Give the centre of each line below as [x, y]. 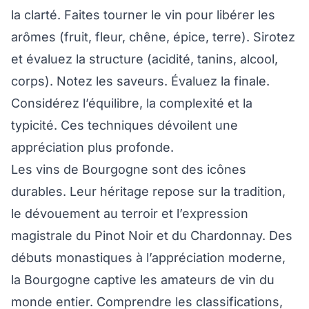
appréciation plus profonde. [92, 148]
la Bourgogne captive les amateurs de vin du [143, 280]
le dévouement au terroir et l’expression [130, 214]
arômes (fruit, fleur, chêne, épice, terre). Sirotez [153, 37]
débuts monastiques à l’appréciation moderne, [148, 258]
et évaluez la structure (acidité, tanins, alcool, [144, 59]
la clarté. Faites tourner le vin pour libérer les [143, 15]
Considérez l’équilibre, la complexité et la [132, 103]
